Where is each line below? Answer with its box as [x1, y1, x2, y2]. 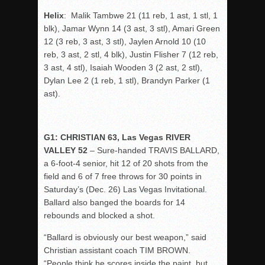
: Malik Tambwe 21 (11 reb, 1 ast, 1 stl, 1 [64, 11, 218, 20]
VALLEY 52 [44, 146, 88, 155]
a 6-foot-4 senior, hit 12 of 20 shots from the [44, 159, 208, 168]
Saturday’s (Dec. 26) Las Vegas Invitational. [44, 185, 207, 194]
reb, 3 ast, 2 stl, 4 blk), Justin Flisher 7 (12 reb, [44, 50, 218, 59]
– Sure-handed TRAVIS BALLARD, [88, 146, 219, 155]
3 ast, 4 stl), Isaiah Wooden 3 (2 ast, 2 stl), [44, 63, 202, 72]
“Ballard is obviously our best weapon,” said [44, 232, 206, 242]
